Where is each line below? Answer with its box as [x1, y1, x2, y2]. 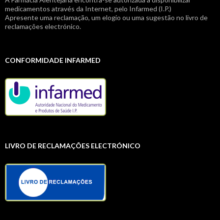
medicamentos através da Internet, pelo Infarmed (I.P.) [5, 4, 171, 13]
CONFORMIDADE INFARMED [5, 56, 101, 65]
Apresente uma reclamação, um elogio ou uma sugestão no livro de [5, 13, 208, 22]
